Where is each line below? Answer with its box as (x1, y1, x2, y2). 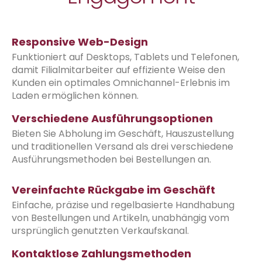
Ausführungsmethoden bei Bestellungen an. (12, 152, 211, 166)
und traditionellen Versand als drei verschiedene (12, 139, 233, 153)
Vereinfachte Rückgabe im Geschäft (12, 182, 215, 197)
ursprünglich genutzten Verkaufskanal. (12, 223, 189, 237)
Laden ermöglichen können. (12, 88, 139, 102)
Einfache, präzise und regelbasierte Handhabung (12, 198, 235, 212)
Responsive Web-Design (12, 34, 148, 49)
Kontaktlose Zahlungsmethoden (12, 246, 191, 261)
